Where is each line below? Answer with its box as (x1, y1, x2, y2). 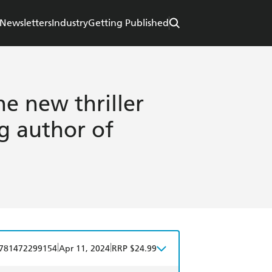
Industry (52, 17, 88, 29)
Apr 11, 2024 (59, 243, 110, 254)
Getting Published (88, 17, 169, 29)
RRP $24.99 (112, 243, 157, 254)
